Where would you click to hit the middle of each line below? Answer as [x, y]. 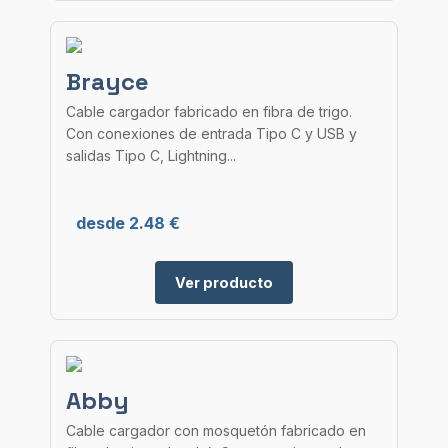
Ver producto [224, 282]
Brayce [107, 81]
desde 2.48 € [128, 223]
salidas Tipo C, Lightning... [151, 155]
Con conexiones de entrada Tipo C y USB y [211, 133]
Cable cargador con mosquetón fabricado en [216, 430]
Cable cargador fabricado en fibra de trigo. [209, 111]
